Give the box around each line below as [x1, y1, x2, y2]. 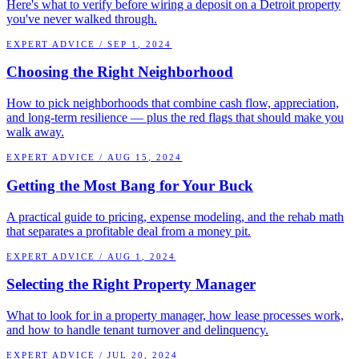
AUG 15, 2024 [107, 152, 183, 163]
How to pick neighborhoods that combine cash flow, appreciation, [6, 96, 339, 111]
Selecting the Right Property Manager [6, 276, 256, 293]
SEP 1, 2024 [107, 38, 172, 49]
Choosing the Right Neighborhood [6, 63, 233, 81]
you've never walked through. [6, 11, 157, 26]
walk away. [6, 125, 64, 139]
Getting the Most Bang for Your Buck [6, 176, 253, 194]
